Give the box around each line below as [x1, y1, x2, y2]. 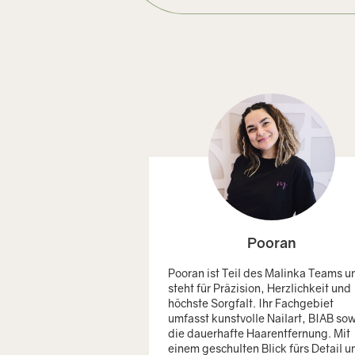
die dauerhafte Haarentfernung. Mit [168, 326, 350, 340]
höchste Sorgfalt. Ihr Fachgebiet [168, 296, 334, 310]
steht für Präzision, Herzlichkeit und [168, 281, 351, 295]
